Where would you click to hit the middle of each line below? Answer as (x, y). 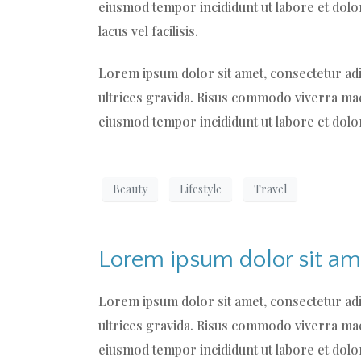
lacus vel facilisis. (148, 31)
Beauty (130, 189)
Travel (270, 189)
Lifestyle (201, 189)
